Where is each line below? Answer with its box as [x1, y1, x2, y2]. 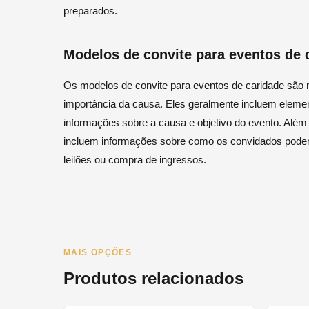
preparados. [63, 5, 117, 17]
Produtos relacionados [63, 269, 243, 288]
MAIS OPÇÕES [63, 248, 132, 257]
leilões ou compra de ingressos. [63, 154, 206, 166]
